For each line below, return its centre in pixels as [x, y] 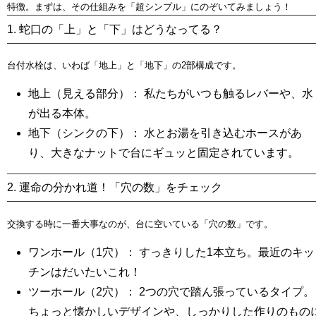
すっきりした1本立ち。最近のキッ [225, 252]
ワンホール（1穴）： [82, 252]
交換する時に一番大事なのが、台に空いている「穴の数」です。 [140, 224]
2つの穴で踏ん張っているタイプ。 [225, 291]
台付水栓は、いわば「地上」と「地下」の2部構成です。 [124, 65]
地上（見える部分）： [85, 93]
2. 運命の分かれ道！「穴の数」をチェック [115, 188]
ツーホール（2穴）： [82, 291]
